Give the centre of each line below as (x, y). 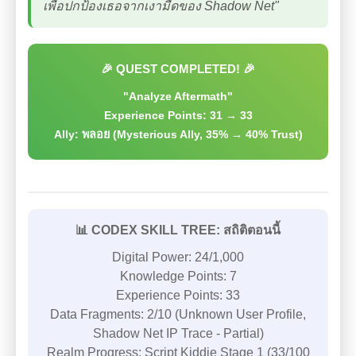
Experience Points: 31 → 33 (178, 115)
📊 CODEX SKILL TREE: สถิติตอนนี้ (178, 230)
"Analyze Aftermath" (178, 96)
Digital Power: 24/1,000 (178, 257)
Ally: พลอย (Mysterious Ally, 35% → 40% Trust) (178, 134)
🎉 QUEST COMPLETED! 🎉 (178, 69)
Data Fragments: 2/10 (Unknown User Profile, (178, 314)
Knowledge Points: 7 (178, 276)
